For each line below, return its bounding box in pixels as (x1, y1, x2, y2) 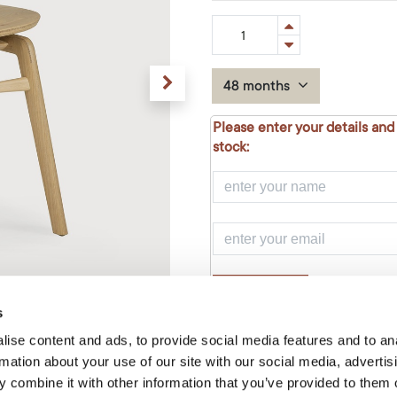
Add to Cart (242, 338, 321, 356)
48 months (223, 77, 293, 95)
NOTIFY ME (224, 282, 297, 300)
